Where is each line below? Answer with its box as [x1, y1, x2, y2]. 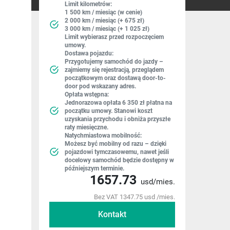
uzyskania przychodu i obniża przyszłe [65, 116, 170, 123]
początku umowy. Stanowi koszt [65, 107, 152, 114]
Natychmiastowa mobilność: [65, 132, 142, 139]
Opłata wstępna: [65, 91, 109, 98]
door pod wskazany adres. [65, 83, 136, 90]
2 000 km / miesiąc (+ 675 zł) [65, 17, 144, 24]
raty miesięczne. [65, 124, 108, 131]
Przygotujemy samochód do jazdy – [65, 58, 163, 65]
